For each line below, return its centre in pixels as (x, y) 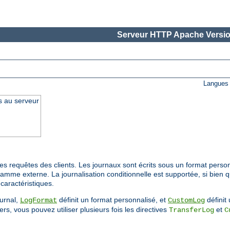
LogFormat (39, 200)
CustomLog (186, 200)
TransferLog (191, 210)
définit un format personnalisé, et (112, 200)
